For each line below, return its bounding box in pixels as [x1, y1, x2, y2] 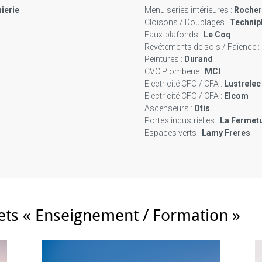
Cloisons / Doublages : [144, 18, 228, 27]
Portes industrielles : [144, 116, 218, 126]
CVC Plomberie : [144, 67, 203, 77]
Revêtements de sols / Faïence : [144, 42, 260, 52]
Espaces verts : [144, 128, 200, 138]
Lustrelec [223, 79, 261, 89]
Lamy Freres [201, 128, 250, 138]
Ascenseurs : [144, 104, 192, 113]
